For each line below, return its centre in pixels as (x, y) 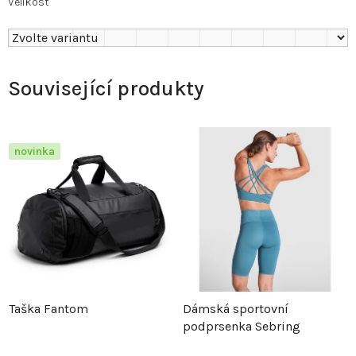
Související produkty (106, 89)
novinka (35, 152)
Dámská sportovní (236, 309)
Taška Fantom (48, 309)
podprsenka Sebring (242, 327)
